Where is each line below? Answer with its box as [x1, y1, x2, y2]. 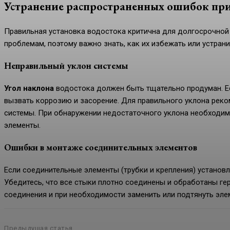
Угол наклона [4, 83, 54, 93]
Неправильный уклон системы [4, 60, 128, 72]
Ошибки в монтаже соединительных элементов [4, 141, 197, 154]
